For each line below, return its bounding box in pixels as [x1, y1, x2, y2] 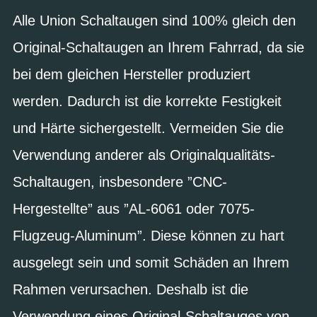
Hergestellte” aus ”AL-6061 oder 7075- [13, 200, 255, 217]
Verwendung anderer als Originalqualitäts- [13, 146, 275, 163]
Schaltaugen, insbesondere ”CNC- [13, 173, 227, 190]
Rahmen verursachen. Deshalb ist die [13, 281, 248, 297]
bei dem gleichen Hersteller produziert [13, 66, 250, 82]
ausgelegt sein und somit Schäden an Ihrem [13, 254, 289, 270]
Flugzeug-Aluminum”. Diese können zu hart [13, 227, 284, 243]
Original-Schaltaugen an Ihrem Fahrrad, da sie [13, 39, 304, 55]
